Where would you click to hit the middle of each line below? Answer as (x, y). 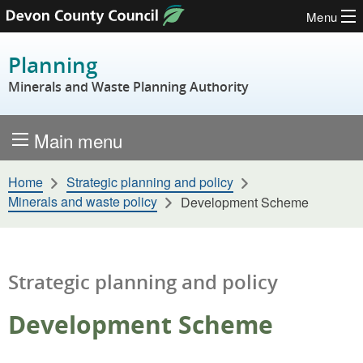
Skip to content (62, 30)
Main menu (78, 140)
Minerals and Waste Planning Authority (128, 87)
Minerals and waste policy (83, 201)
